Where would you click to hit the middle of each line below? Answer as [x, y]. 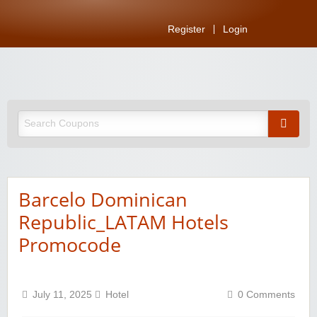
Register [186, 29]
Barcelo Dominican [103, 200]
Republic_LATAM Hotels [123, 222]
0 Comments [266, 295]
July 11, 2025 [64, 295]
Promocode [70, 245]
